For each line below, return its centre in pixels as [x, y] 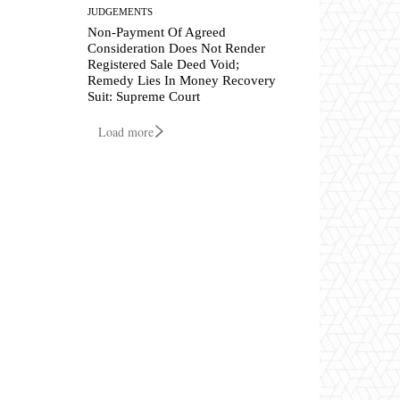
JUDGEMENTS [121, 12]
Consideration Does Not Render [177, 49]
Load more [126, 132]
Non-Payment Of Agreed [157, 33]
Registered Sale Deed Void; [164, 65]
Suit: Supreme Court [144, 97]
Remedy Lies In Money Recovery [182, 81]
